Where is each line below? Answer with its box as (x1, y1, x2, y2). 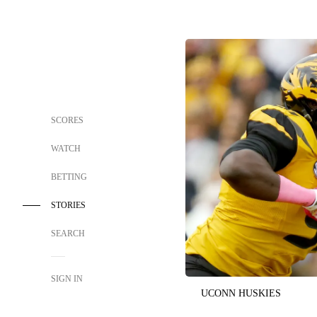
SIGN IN (51, 274, 83, 284)
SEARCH (51, 229, 87, 238)
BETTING (51, 172, 87, 182)
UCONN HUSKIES (201, 287, 281, 299)
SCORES (51, 115, 83, 125)
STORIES (51, 200, 86, 210)
